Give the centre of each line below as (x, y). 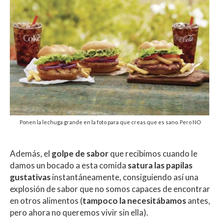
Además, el (31, 154)
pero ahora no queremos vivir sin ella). (79, 213)
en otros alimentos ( (46, 201)
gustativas (30, 177)
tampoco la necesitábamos (134, 201)
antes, (198, 201)
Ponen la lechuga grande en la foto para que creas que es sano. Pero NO (110, 122)
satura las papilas (160, 165)
